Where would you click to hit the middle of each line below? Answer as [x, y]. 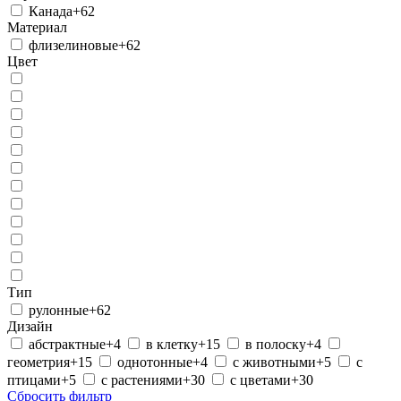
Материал [37, 28]
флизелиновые [73, 46]
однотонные [155, 363]
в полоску [276, 345]
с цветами [260, 380]
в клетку [172, 345]
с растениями [142, 380]
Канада [51, 12]
